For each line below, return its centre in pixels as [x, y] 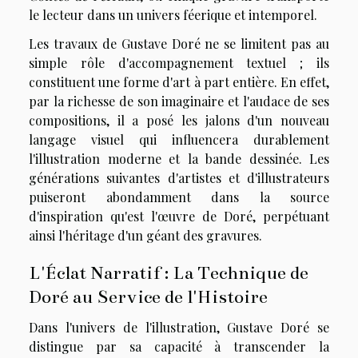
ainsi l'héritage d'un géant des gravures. [145, 235]
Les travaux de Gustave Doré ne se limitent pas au [179, 43]
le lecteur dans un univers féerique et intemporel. [173, 14]
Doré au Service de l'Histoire [148, 296]
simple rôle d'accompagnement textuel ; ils [179, 62]
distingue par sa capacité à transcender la [179, 346]
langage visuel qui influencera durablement [179, 139]
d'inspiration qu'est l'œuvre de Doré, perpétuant [179, 216]
